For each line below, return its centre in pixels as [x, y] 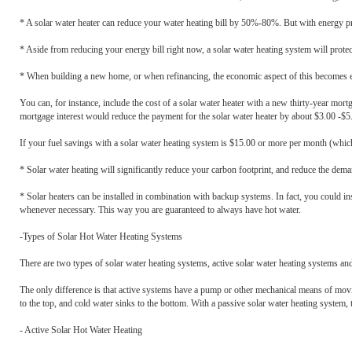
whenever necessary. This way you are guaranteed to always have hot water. [160, 210]
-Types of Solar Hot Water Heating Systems [101, 236]
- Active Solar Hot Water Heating [81, 330]
